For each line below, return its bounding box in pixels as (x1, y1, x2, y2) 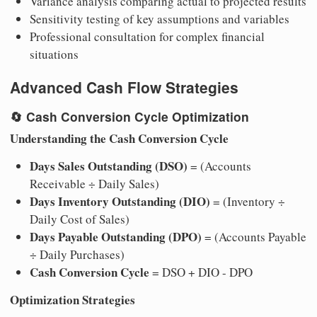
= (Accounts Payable (202, 229, 306, 246)
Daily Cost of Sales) (30, 211, 129, 228)
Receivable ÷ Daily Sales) (30, 175, 159, 192)
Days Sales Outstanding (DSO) (30, 157, 188, 175)
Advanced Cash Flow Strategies (10, 76, 238, 98)
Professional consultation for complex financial (30, 28, 265, 45)
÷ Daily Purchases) (30, 246, 125, 263)
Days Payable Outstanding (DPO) (30, 228, 202, 246)
